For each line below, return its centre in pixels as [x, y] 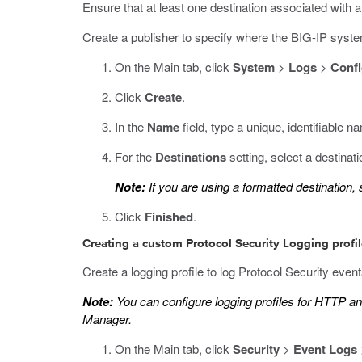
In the [131, 126]
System [254, 67]
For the [135, 156]
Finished [169, 217]
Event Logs [325, 349]
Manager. [107, 319]
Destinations [191, 157]
